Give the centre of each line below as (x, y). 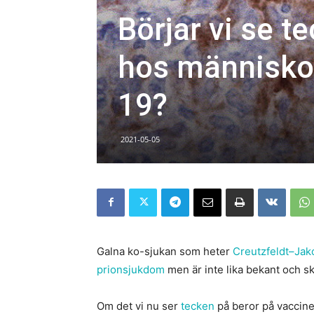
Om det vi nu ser (139, 306)
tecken (198, 306)
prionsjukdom (131, 269)
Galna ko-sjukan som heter (165, 251)
